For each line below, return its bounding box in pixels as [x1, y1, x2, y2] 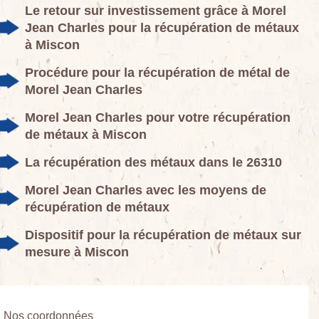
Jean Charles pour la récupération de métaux [25, 20, 299, 35]
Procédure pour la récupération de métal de [25, 65, 290, 80]
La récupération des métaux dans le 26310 [25, 155, 282, 169]
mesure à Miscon [25, 244, 129, 259]
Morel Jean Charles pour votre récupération [25, 110, 291, 125]
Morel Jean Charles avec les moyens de [25, 182, 266, 197]
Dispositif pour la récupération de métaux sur [25, 227, 301, 242]
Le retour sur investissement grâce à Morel [25, 3, 286, 18]
